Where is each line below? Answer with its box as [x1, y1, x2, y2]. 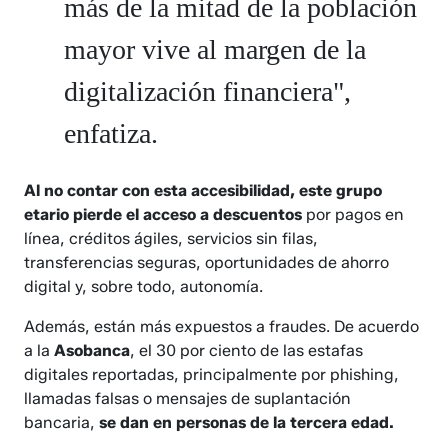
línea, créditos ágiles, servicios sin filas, [24, 229, 319, 249]
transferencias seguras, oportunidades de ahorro [24, 253, 390, 273]
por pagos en [306, 205, 405, 225]
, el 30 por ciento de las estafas [130, 341, 364, 361]
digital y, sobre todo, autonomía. [24, 277, 264, 297]
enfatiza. [64, 118, 159, 150]
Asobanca [54, 341, 131, 361]
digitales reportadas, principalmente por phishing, [24, 365, 400, 385]
